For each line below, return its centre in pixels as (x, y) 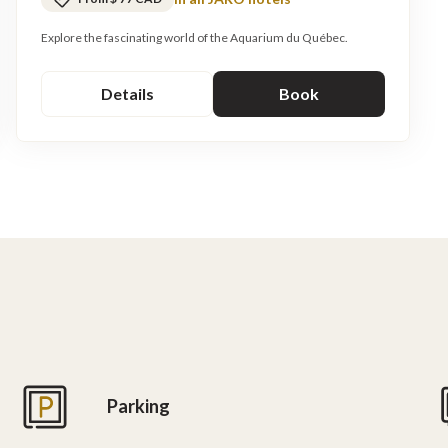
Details (127, 93)
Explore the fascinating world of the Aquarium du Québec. (194, 37)
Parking (139, 406)
